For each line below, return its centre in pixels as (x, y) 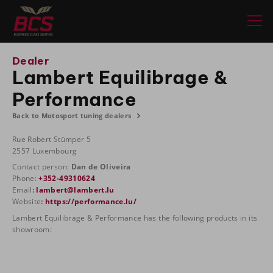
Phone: (26, 178)
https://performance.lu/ (91, 201)
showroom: (32, 229)
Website (27, 201)
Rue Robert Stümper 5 (51, 139)
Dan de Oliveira (101, 167)
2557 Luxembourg (45, 151)
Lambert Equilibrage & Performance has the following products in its (135, 218)
